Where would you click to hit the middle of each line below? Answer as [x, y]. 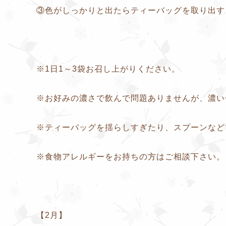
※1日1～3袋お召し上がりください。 [108, 69]
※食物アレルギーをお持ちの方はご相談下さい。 [131, 156]
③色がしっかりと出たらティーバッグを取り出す [131, 10]
